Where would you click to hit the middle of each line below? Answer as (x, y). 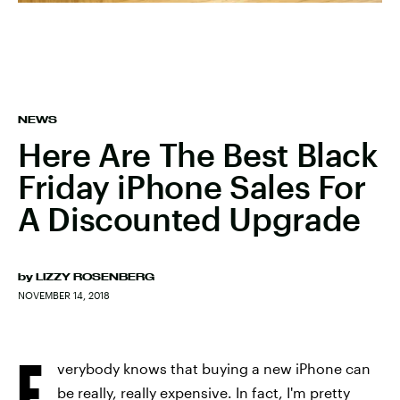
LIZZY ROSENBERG (95, 277)
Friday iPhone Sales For (192, 187)
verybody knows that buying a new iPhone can (214, 368)
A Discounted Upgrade (189, 219)
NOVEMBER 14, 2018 (64, 295)
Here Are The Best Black (198, 154)
